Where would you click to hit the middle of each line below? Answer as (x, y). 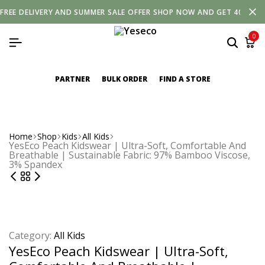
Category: (31, 235)
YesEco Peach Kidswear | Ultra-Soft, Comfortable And (127, 146)
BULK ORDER (124, 79)
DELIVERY (36, 12)
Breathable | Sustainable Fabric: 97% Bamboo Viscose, (130, 155)
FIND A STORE (185, 79)
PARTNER (72, 79)
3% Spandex (35, 164)
